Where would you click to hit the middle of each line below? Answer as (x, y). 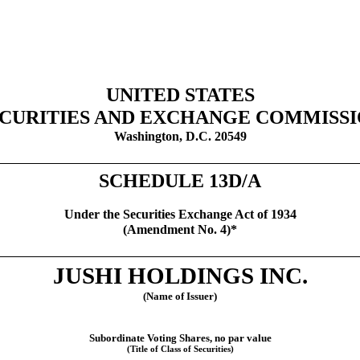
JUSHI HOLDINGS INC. (180, 276)
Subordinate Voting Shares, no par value (180, 338)
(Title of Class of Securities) (180, 350)
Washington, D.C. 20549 (180, 136)
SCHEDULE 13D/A (180, 180)
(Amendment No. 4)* (180, 229)
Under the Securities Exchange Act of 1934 (180, 214)
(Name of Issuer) (180, 297)
